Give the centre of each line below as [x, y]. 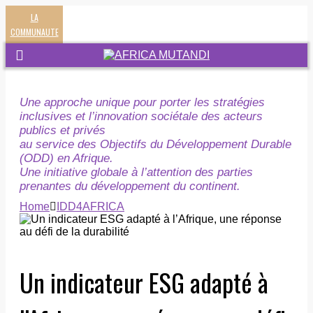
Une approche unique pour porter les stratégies [142, 102]
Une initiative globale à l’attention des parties [136, 172]
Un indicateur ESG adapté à [144, 282]
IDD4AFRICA [90, 206]
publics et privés [63, 130]
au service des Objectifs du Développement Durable [155, 144]
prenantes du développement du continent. [130, 186]
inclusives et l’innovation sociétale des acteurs [141, 116]
